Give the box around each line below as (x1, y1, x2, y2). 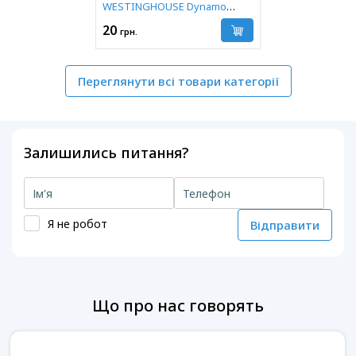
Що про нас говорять (92, 295, 264, 317)
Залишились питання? (24, 143, 188, 163)
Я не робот (48, 215, 107, 231)
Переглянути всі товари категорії (77, 73, 279, 90)
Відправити (250, 217, 319, 234)
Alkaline (103, 14, 140, 29)
